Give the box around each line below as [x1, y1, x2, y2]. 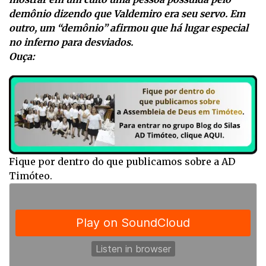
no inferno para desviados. [9, 36, 133, 48]
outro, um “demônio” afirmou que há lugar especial [9, 21, 248, 34]
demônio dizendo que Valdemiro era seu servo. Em [9, 7, 245, 20]
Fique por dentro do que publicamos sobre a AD [9, 155, 235, 167]
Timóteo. [9, 169, 52, 182]
